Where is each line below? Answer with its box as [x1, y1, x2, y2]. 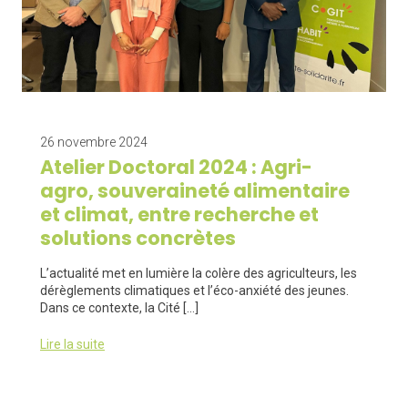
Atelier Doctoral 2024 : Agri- [40, 154, 312, 180]
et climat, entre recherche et [40, 201, 319, 228]
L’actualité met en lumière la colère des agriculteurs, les [40, 266, 357, 280]
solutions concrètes [40, 225, 236, 251]
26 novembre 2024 [40, 135, 148, 149]
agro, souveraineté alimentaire [40, 178, 350, 204]
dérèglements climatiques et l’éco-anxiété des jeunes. [40, 283, 349, 298]
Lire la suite [40, 337, 105, 352]
